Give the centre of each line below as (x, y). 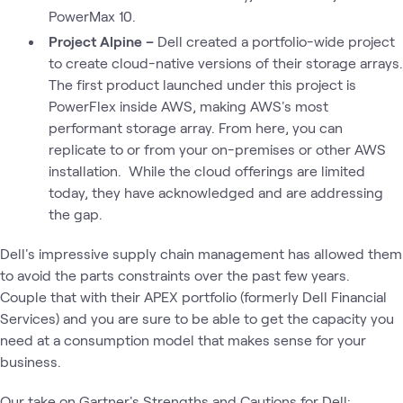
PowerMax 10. (92, 15)
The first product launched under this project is (202, 84)
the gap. (75, 213)
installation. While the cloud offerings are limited (206, 170)
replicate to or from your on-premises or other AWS (217, 148)
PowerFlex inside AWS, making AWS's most (188, 105)
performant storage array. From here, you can (195, 127)
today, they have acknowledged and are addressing (215, 192)
